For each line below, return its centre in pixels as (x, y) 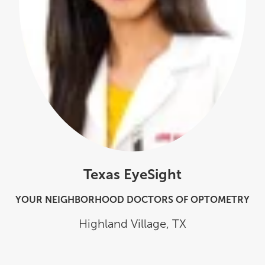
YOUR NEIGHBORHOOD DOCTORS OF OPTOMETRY (132, 200)
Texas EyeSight (132, 174)
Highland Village (122, 224)
